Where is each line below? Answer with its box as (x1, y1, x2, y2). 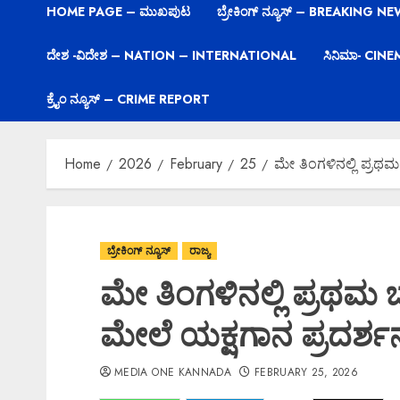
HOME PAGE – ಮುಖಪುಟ (46, 3, 190, 21)
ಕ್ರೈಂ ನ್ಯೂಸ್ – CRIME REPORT (46, 90, 210, 108)
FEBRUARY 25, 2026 (254, 364, 358, 380)
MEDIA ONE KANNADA (114, 364, 232, 380)
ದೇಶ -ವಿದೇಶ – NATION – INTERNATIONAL (46, 46, 296, 64)
